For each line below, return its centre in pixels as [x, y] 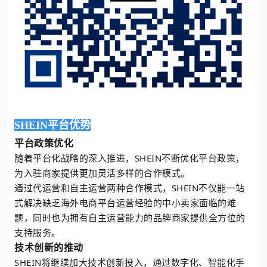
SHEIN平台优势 [52, 125]
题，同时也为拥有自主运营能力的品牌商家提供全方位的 [130, 217]
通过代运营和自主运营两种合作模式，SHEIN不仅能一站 [130, 187]
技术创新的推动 [49, 247]
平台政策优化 [44, 143]
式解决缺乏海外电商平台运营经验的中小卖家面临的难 [125, 202]
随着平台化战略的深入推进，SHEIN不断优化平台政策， [130, 158]
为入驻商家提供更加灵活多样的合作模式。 [102, 173]
